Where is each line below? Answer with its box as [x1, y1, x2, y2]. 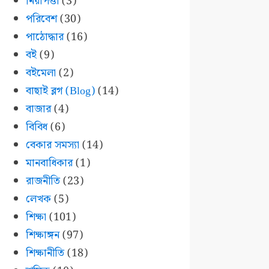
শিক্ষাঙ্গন [25, 226, 59, 244]
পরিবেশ [25, 10, 57, 28]
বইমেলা [25, 64, 56, 82]
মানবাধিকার [25, 154, 73, 172]
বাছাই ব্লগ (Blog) [25, 82, 95, 100]
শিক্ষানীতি [25, 244, 64, 262]
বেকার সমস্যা [25, 136, 79, 154]
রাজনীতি [25, 172, 60, 190]
